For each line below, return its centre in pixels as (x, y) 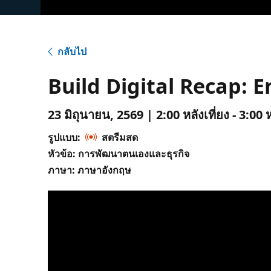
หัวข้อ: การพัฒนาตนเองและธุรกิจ (119, 153)
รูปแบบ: (64, 137)
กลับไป (72, 51)
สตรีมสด (120, 137)
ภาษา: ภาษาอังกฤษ (90, 170)
